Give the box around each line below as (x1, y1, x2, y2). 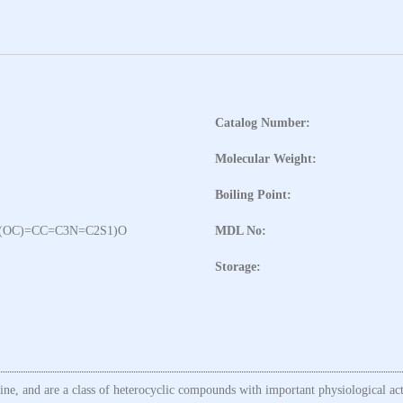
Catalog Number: (215, 115, 310, 130)
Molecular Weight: (215, 151, 317, 166)
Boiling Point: (215, 187, 291, 201)
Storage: (215, 259, 261, 273)
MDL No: (215, 223, 266, 237)
